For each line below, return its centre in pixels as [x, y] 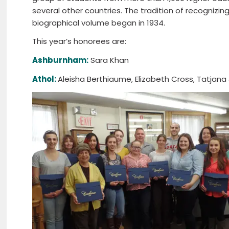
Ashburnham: [61, 60]
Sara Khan [109, 60]
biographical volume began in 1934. [99, 22]
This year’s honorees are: [79, 41]
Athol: [45, 79]
